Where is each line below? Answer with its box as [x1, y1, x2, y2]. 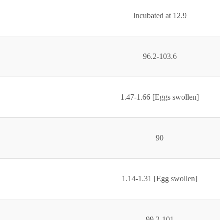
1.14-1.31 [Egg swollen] [122, 174, 197, 183]
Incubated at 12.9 [133, 11, 187, 20]
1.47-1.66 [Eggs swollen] [120, 93, 199, 102]
